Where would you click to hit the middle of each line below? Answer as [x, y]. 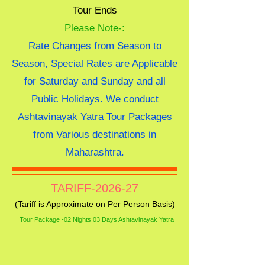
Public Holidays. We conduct [95, 99]
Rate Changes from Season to [95, 46]
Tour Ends [95, 10]
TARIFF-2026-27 [95, 188]
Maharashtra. [95, 152]
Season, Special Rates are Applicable [95, 64]
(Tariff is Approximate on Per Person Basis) [95, 204]
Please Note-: [95, 28]
